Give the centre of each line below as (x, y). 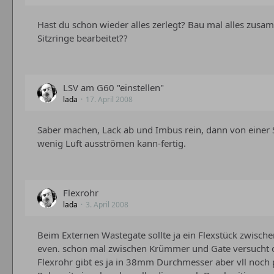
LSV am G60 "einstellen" (113, 87)
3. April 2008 (107, 205)
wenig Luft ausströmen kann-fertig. (112, 143)
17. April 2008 (109, 99)
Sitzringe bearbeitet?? (83, 38)
